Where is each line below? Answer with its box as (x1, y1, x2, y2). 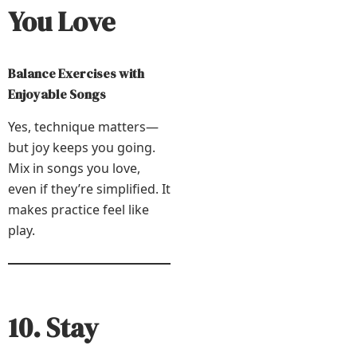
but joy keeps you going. (8, 139, 155, 157)
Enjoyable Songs (8, 85, 106, 104)
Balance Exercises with (8, 65, 144, 83)
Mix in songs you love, (8, 159, 140, 178)
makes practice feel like (8, 201, 149, 219)
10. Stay (8, 309, 98, 347)
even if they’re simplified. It (8, 180, 171, 198)
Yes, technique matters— (8, 118, 159, 136)
